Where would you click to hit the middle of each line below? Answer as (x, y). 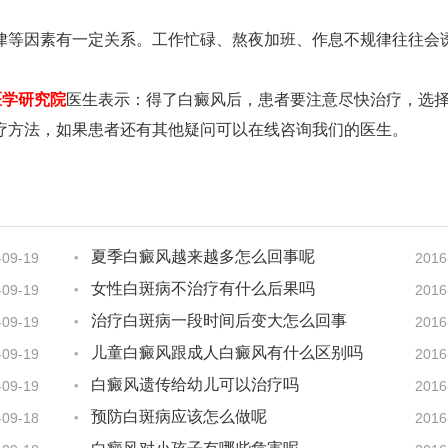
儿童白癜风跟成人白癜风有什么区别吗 (227, 353)
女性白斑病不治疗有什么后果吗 (203, 289)
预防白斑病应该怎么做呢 (179, 417)
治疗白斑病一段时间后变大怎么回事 (219, 321)
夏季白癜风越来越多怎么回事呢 (203, 257)
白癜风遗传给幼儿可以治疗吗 (195, 385)
